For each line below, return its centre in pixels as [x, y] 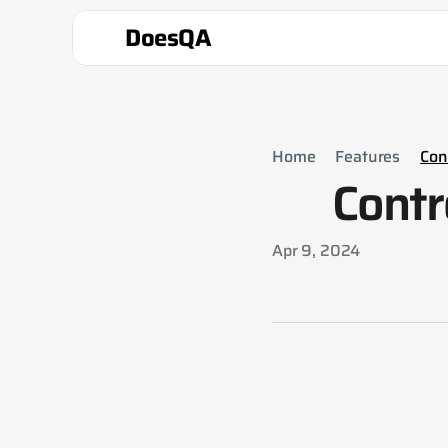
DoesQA [168, 38]
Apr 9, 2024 [316, 250]
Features [368, 156]
